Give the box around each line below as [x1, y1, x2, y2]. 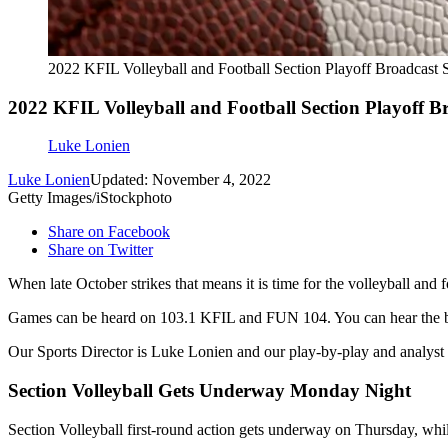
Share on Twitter [48, 241, 153, 259]
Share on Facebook [48, 223, 170, 241]
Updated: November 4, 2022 [90, 171, 271, 189]
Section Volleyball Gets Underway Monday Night [8, 380, 411, 402]
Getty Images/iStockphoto [8, 189, 172, 207]
